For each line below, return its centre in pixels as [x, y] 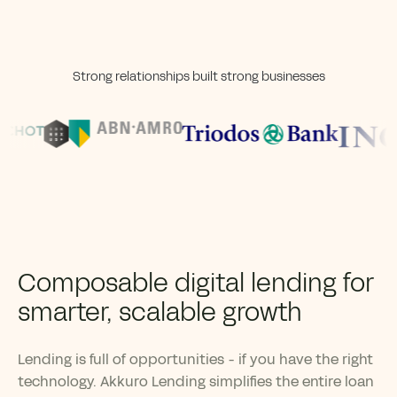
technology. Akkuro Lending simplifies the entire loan [196, 382]
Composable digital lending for [196, 284]
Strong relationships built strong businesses [198, 77]
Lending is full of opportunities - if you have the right [195, 360]
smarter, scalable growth [160, 313]
